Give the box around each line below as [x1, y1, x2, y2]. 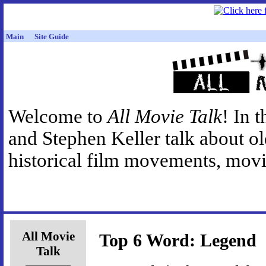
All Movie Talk [107, 106, 222, 128]
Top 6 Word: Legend [99, 231, 256, 251]
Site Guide [34, 32, 69, 41]
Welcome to [8, 106, 107, 128]
